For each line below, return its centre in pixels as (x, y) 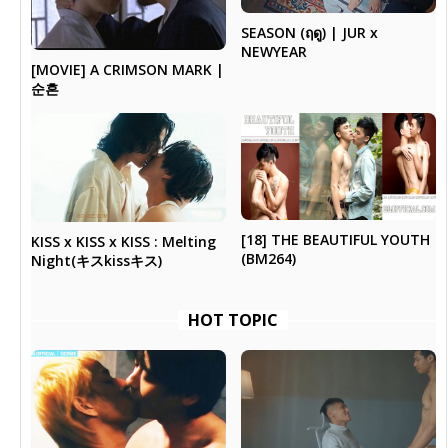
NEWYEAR (273, 52)
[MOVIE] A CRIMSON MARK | (128, 69)
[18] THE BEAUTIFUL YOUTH (335, 240)
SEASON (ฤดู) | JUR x (309, 33)
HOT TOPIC (233, 320)
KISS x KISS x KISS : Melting (124, 242)
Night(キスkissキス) (97, 261)
